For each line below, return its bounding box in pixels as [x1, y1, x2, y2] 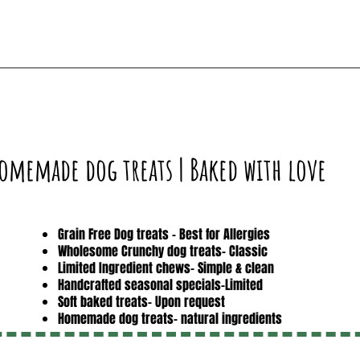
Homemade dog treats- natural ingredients [58, 309, 282, 328]
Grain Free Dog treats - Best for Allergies [58, 224, 270, 243]
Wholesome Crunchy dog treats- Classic [58, 241, 268, 260]
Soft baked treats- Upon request [58, 292, 225, 311]
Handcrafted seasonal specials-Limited [58, 275, 263, 294]
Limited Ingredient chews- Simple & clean [58, 258, 274, 277]
